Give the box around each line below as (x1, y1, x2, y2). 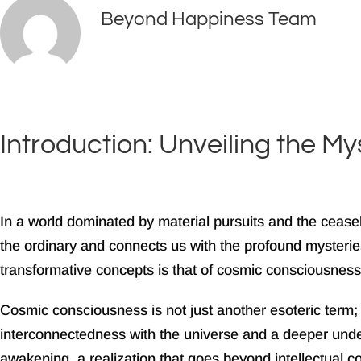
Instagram (80, 109, 144, 125)
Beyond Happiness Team (101, 8, 317, 29)
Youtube (232, 109, 284, 125)
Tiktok (168, 109, 206, 125)
